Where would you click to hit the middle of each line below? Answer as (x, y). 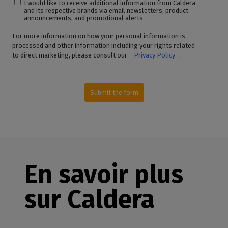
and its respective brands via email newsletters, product (106, 11)
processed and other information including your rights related (104, 45)
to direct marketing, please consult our (70, 55)
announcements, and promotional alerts (84, 18)
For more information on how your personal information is (99, 36)
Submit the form (114, 92)
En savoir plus (104, 174)
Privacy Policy (154, 55)
